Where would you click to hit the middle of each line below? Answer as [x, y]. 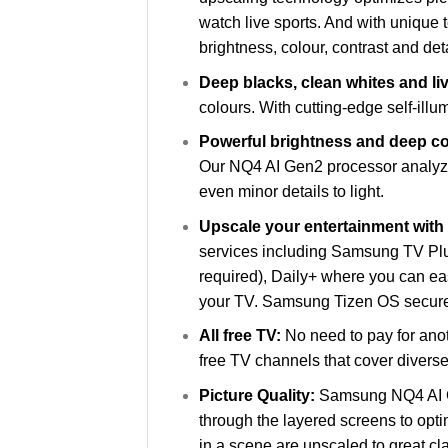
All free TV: [241, 336]
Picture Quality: [258, 396]
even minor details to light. [291, 192]
